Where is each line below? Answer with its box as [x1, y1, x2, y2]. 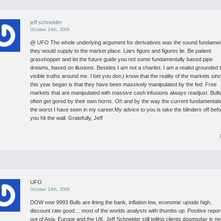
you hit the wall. [30, 115, 67, 121]
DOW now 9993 [30, 199, 69, 205]
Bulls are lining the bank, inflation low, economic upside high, [68, 199, 212, 205]
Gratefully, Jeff [67, 115, 103, 121]
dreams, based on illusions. [30, 65, 96, 71]
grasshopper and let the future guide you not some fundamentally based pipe [30, 56, 213, 62]
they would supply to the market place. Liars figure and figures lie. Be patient [30, 48, 212, 54]
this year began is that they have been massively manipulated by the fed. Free [30, 81, 217, 87]
